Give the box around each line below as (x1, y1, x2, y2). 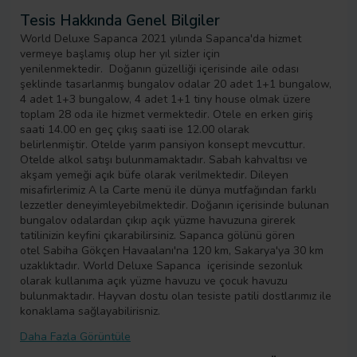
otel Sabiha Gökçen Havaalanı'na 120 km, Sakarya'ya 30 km (20, 243, 324, 259)
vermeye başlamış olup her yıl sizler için (20, 46, 220, 62)
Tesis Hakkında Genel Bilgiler (20, 10, 220, 32)
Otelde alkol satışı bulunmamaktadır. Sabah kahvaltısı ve (20, 152, 308, 168)
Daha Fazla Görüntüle (20, 328, 131, 344)
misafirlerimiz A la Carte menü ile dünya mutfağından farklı (20, 182, 316, 198)
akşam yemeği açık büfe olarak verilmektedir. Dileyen (20, 167, 288, 183)
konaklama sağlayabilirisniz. (20, 304, 160, 320)
